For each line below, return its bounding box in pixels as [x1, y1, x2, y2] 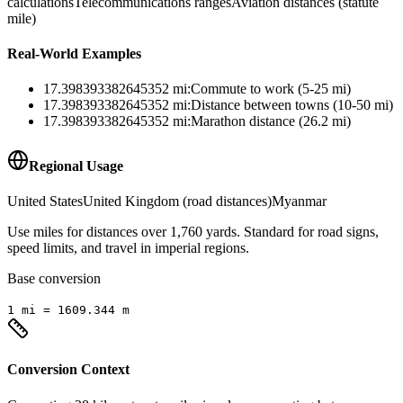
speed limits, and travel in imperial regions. [7, 240, 249, 255]
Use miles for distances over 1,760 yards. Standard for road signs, [7, 224, 379, 239]
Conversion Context [7, 362, 130, 378]
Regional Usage [29, 157, 123, 174]
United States [7, 193, 83, 209]
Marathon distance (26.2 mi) [191, 113, 351, 130]
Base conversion [7, 271, 101, 286]
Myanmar [272, 193, 327, 209]
